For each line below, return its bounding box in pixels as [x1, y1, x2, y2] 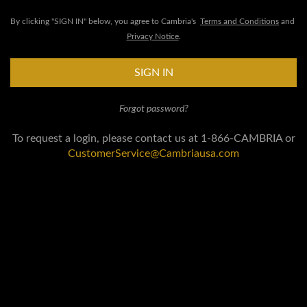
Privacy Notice [126, 32, 179, 40]
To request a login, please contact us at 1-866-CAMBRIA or [12, 133, 295, 144]
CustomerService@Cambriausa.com [68, 148, 239, 159]
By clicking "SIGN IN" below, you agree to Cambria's [10, 17, 200, 25]
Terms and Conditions [200, 17, 279, 25]
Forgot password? [119, 104, 188, 114]
